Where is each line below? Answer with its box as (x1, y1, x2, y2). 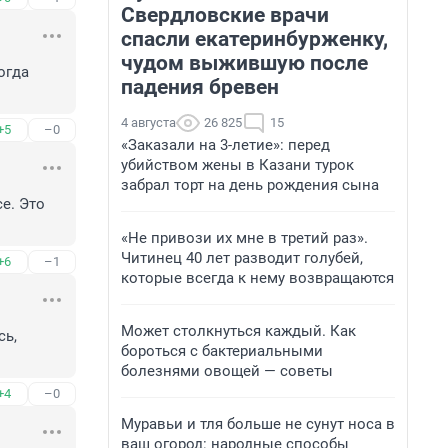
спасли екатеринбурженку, (121, 27, 388, 51)
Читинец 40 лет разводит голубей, (121, 249, 363, 267)
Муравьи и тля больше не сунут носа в (121, 415, 395, 433)
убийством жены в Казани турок (121, 156, 354, 174)
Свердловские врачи (121, 3, 329, 27)
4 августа (121, 115, 176, 130)
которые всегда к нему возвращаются (121, 269, 394, 287)
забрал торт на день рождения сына (121, 176, 379, 194)
